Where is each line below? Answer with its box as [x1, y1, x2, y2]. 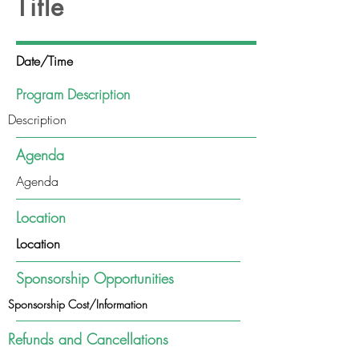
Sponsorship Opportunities [16, 268, 174, 288]
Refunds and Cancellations [8, 329, 168, 349]
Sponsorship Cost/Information [8, 296, 147, 312]
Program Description [16, 85, 130, 103]
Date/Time [16, 52, 73, 70]
